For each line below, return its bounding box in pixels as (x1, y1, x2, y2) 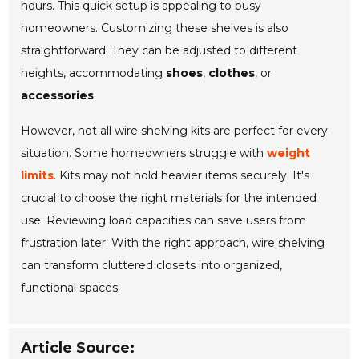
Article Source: (21, 339, 135, 357)
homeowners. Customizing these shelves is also (21, 21, 289, 36)
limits (21, 168, 54, 184)
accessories (21, 88, 95, 103)
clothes (208, 66, 256, 81)
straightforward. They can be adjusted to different (21, 43, 298, 58)
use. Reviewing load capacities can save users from (21, 213, 307, 228)
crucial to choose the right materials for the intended (21, 191, 317, 206)
